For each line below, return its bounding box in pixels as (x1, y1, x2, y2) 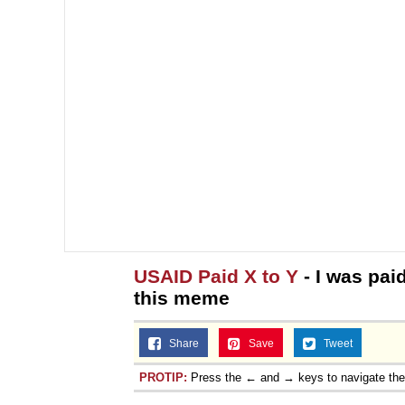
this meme (134, 287, 230, 308)
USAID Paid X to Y (134, 265, 298, 287)
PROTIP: (139, 370, 187, 384)
